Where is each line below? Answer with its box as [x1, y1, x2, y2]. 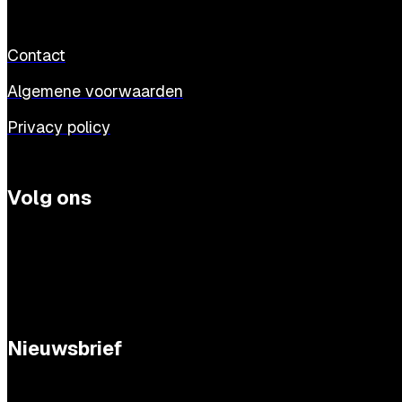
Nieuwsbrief [7, 336, 122, 362]
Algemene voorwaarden [7, 81, 183, 102]
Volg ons [7, 185, 92, 211]
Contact [7, 45, 66, 66]
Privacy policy [7, 117, 110, 138]
